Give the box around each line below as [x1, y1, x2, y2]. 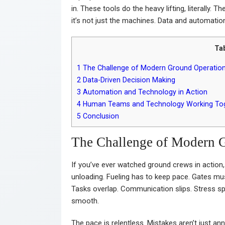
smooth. [71, 196, 99, 205]
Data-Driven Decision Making [81, 75, 175, 84]
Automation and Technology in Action [81, 87, 207, 96]
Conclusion [81, 111, 119, 120]
